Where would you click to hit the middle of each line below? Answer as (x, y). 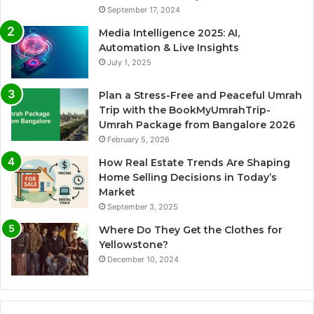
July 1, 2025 (129, 63)
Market (117, 192)
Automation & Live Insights (169, 48)
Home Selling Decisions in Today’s (188, 178)
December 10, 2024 (143, 260)
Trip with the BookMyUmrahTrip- (185, 110)
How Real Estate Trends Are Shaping (194, 163)
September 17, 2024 (144, 10)
